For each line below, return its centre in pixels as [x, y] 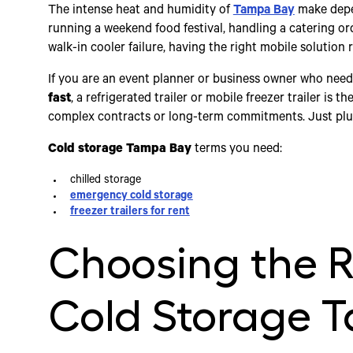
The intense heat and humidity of [140, 11]
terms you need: [236, 150]
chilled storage [105, 182]
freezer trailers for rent [130, 213]
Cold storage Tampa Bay [119, 150]
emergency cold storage [131, 197]
